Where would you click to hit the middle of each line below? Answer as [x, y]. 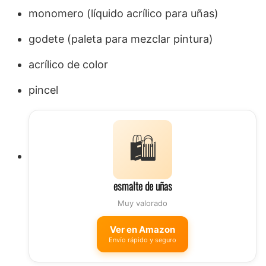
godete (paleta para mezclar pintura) [121, 39]
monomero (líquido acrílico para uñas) [123, 14]
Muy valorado [142, 203]
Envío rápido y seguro [142, 240]
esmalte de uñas [142, 186]
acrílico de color [68, 65]
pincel [43, 90]
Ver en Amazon [142, 230]
